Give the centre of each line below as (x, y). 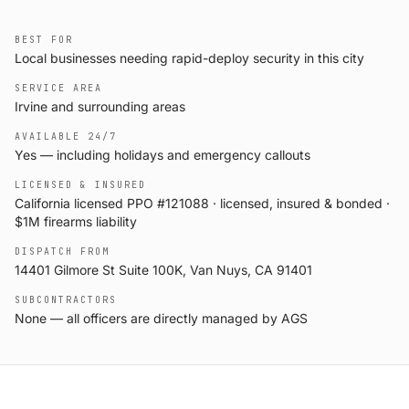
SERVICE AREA (58, 88)
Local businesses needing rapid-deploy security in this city (189, 58)
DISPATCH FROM (62, 252)
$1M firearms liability (76, 221)
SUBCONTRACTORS (66, 300)
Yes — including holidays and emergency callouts (163, 155)
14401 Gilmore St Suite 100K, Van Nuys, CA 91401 (163, 270)
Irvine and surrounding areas (100, 106)
